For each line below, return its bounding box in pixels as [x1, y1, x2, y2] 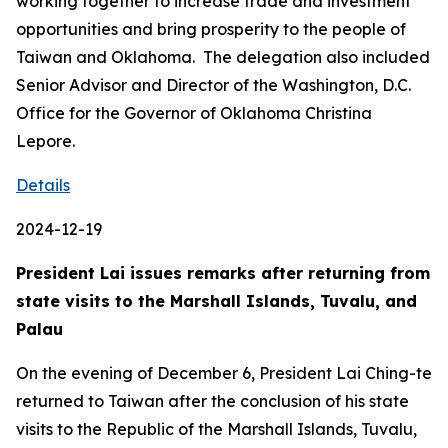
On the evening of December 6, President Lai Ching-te [16, 363, 432, 383]
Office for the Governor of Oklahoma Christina [16, 103, 372, 123]
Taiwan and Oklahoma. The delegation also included [16, 47, 430, 67]
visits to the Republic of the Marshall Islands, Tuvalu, [16, 419, 417, 439]
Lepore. [16, 131, 75, 151]
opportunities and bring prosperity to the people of [16, 19, 406, 39]
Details [16, 175, 70, 195]
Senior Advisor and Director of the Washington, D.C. [16, 75, 411, 95]
